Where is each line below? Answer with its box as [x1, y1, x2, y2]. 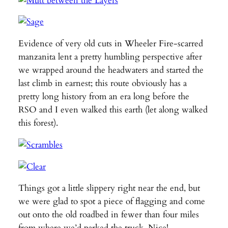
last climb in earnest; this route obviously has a [18, 77, 187, 90]
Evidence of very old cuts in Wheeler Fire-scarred [18, 38, 203, 50]
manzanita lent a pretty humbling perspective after [18, 51, 202, 63]
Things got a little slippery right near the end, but [18, 182, 200, 194]
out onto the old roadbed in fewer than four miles [18, 209, 199, 221]
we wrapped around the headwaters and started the [18, 64, 204, 76]
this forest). [18, 117, 58, 129]
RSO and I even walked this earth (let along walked [18, 104, 208, 116]
